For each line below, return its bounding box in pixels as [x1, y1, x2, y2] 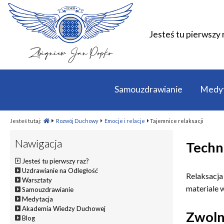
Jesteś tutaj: [10, 117, 42, 124]
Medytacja [22, 194, 53, 203]
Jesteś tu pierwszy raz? [22, 156, 89, 165]
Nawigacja [15, 136, 62, 150]
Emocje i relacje [104, 117, 145, 124]
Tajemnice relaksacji [148, 117, 203, 124]
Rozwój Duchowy [55, 117, 98, 124]
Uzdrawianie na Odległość [22, 166, 98, 174]
